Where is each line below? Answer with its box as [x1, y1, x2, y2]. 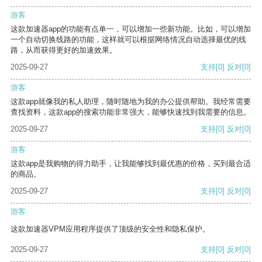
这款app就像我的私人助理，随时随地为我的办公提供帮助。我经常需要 [11, 97, 251, 106]
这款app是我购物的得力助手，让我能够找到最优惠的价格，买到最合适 [11, 159, 251, 168]
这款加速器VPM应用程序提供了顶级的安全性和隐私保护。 [11, 225, 210, 234]
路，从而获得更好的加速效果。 [11, 46, 117, 55]
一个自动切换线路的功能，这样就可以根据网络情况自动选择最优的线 [11, 35, 246, 44]
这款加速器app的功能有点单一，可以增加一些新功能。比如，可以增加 [11, 25, 251, 34]
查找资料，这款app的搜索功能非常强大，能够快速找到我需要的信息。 [11, 108, 251, 117]
